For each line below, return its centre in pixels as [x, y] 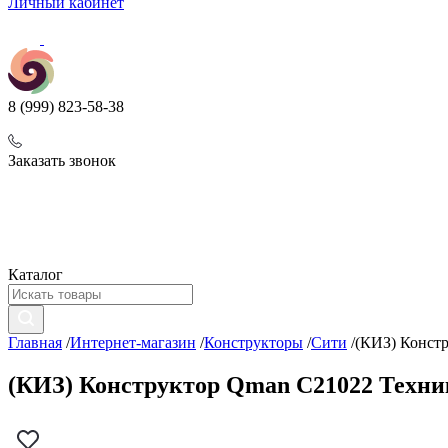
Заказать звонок [62, 160]
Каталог [35, 274]
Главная [35, 342]
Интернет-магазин [133, 342]
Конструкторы [253, 342]
